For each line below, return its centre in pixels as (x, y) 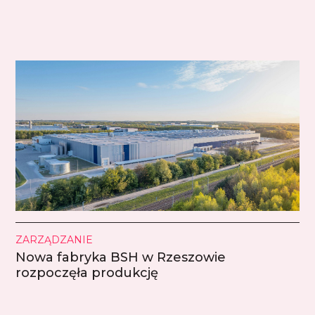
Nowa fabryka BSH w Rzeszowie (121, 257)
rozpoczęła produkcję (87, 272)
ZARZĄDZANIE (54, 239)
